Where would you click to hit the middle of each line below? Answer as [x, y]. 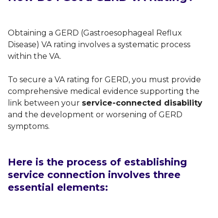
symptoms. [29, 127]
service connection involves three [94, 175]
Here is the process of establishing [97, 162]
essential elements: [58, 188]
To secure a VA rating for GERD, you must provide [104, 80]
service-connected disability [142, 103]
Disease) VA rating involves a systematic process [99, 45]
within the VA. [35, 56]
